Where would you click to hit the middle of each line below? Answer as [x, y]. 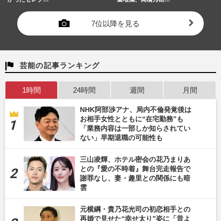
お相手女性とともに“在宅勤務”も [132, 119]
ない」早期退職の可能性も [121, 138]
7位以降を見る [115, 24]
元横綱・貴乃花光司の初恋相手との [135, 209]
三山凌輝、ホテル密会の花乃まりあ [135, 160]
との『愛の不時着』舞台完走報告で [135, 169]
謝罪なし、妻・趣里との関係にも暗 [135, 178]
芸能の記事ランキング [60, 66]
